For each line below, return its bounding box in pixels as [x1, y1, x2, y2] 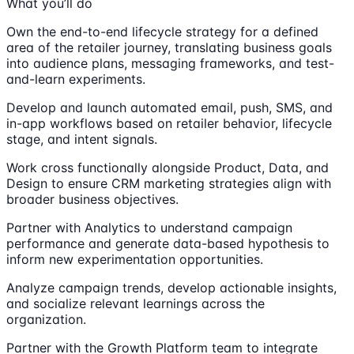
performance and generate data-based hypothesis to [6, 235, 330, 251]
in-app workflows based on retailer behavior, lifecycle [6, 115, 332, 131]
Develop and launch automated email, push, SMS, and [6, 99, 333, 115]
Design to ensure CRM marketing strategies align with [6, 175, 331, 191]
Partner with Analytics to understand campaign [6, 219, 292, 235]
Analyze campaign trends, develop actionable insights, [6, 279, 337, 296]
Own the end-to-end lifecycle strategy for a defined [6, 23, 318, 40]
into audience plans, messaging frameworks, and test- [6, 55, 334, 71]
